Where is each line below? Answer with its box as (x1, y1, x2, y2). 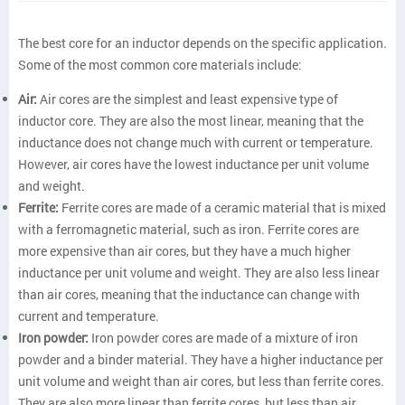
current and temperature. (18, 307, 159, 325)
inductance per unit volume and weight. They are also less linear (18, 264, 380, 281)
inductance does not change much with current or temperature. (18, 134, 373, 151)
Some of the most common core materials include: (18, 56, 302, 73)
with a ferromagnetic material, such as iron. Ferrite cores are (18, 221, 359, 238)
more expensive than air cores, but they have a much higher (18, 242, 351, 259)
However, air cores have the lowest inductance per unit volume (18, 155, 369, 173)
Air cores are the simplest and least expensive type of (37, 90, 338, 108)
